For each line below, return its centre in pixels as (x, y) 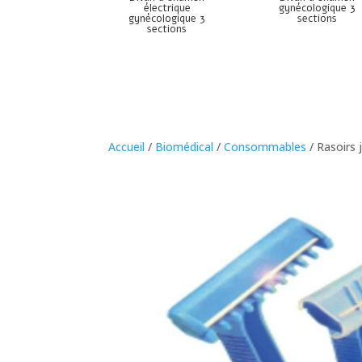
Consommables (265, 146)
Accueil (127, 146)
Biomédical (185, 146)
